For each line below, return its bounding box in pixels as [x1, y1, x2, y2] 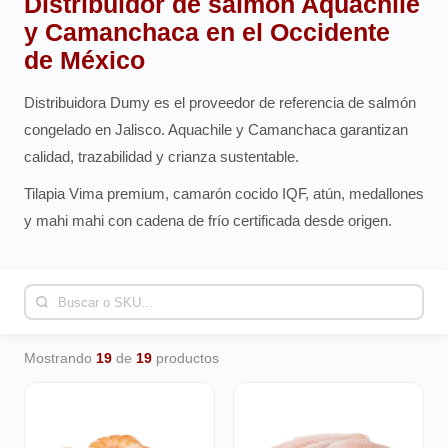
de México [24, 47, 145, 74]
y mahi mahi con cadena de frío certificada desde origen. [24, 212, 392, 229]
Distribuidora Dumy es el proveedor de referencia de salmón [24, 94, 416, 111]
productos [152, 351, 219, 366]
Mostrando [24, 351, 96, 366]
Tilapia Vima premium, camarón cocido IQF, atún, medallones [24, 185, 424, 202]
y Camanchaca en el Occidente [24, 19, 390, 46]
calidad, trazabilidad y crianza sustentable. [24, 148, 299, 165]
